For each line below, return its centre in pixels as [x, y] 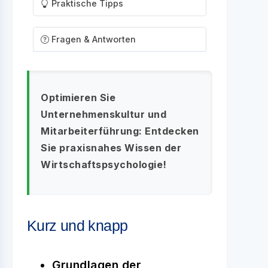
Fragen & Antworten [94, 39]
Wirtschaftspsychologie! [104, 165]
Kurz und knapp [77, 226]
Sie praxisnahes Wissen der [111, 148]
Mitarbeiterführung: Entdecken [120, 131]
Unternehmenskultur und [103, 114]
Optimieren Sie [78, 98]
